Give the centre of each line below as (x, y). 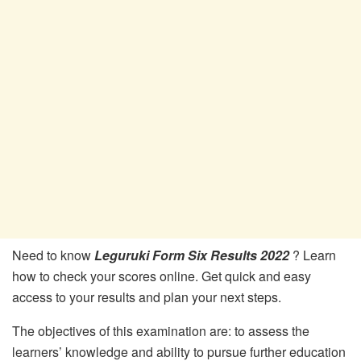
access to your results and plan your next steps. (147, 297)
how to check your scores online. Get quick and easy (162, 276)
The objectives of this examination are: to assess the (161, 331)
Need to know (53, 255)
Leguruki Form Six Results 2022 (192, 255)
